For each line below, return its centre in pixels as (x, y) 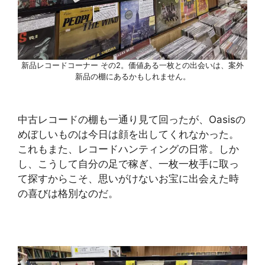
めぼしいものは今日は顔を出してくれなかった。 (128, 134)
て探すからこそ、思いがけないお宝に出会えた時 (128, 178)
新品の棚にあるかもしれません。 (132, 77)
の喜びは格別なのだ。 (68, 193)
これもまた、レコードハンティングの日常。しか (128, 149)
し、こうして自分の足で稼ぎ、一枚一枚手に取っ (128, 164)
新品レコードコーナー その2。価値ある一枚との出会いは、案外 (132, 65)
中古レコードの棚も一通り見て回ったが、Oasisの (132, 119)
